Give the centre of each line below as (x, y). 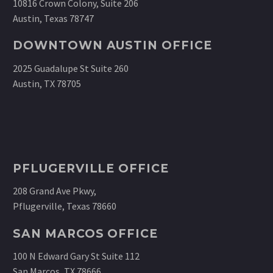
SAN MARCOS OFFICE (86, 233)
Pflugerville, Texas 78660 (65, 206)
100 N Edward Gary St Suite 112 (76, 256)
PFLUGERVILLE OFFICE (91, 168)
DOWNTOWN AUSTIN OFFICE (112, 46)
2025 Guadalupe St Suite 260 (71, 68)
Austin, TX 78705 (47, 83)
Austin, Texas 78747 (53, 18)
